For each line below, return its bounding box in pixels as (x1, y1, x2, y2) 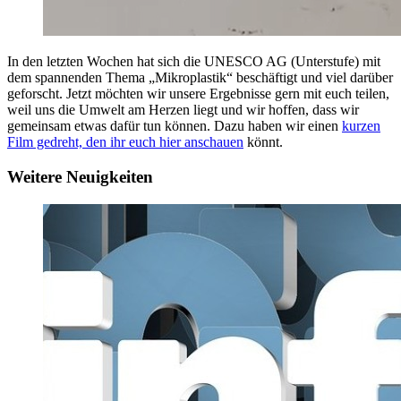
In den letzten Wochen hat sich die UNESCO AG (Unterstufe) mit (7, 54, 380, 70)
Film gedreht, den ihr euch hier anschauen (7, 134, 243, 150)
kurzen (342, 118, 380, 134)
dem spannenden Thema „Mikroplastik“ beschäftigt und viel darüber (7, 70, 393, 86)
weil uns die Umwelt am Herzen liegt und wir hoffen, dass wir (7, 102, 359, 118)
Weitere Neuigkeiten (7, 166, 153, 186)
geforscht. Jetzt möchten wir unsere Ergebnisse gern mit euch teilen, (7, 86, 389, 102)
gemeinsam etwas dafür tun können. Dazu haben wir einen (7, 118, 342, 134)
